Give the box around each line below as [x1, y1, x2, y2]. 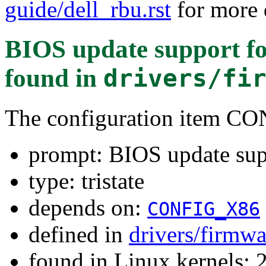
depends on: [28, 195, 147, 220]
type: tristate [28, 168, 144, 194]
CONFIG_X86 [147, 198, 260, 220]
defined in [28, 221, 129, 247]
